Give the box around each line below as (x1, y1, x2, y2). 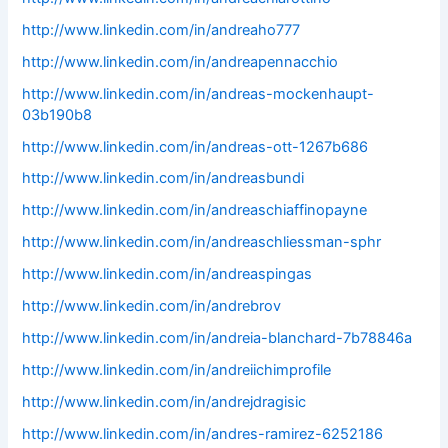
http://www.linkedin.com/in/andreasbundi (22, 169, 305, 188)
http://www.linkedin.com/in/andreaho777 (22, 20, 301, 39)
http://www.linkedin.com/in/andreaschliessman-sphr (22, 233, 382, 252)
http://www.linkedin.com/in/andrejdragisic (22, 393, 307, 411)
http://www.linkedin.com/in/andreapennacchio (22, 52, 339, 71)
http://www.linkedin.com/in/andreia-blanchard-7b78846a (22, 329, 413, 348)
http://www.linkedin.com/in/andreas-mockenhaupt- (22, 84, 375, 103)
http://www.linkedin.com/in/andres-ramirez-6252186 (22, 424, 384, 443)
